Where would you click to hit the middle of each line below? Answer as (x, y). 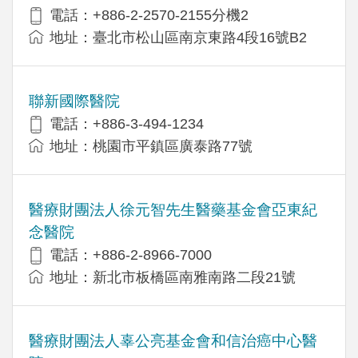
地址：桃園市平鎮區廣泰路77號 (151, 146)
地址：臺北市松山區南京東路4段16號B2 (178, 37)
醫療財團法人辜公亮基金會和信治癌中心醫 (173, 340)
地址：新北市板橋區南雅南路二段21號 (173, 277)
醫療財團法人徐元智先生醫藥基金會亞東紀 (173, 209)
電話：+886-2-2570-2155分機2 (149, 15)
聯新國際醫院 (74, 101)
